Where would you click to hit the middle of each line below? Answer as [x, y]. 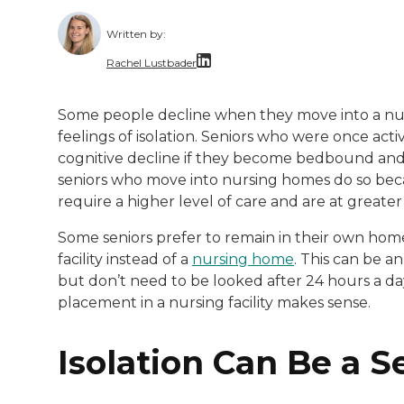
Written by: [136, 34]
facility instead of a [125, 260]
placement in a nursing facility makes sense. [214, 303]
